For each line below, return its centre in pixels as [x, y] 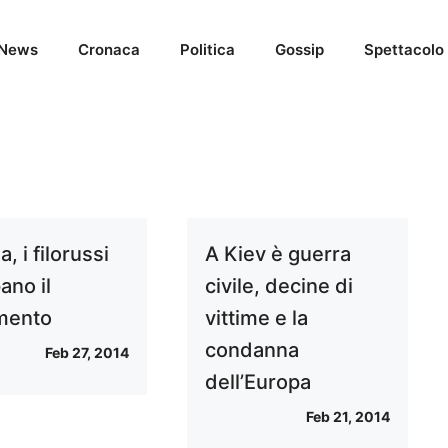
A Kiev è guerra [277, 254]
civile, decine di [278, 286]
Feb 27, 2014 [86, 352]
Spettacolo [404, 49]
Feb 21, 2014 [347, 416]
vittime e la [256, 318]
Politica [207, 49]
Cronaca [109, 49]
